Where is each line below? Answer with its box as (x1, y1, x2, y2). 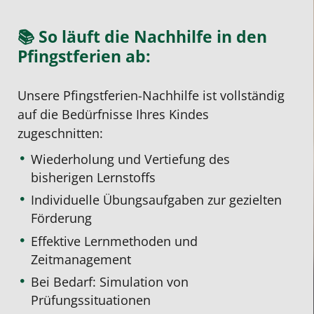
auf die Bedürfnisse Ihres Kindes (18, 106, 209, 123)
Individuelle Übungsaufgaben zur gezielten (31, 191, 282, 209)
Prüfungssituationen (31, 292, 151, 309)
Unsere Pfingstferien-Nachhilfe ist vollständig (18, 87, 285, 104)
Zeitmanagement (31, 250, 132, 268)
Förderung (31, 210, 93, 227)
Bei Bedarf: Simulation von (31, 273, 189, 291)
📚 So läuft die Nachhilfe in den (18, 25, 267, 48)
